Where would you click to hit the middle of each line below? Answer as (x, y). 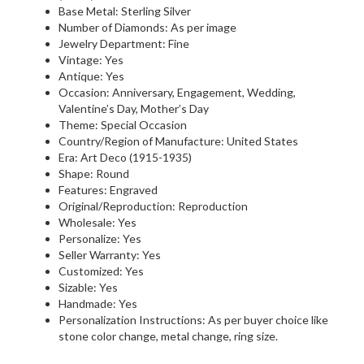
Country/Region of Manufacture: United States (178, 141)
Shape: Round (94, 173)
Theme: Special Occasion (123, 124)
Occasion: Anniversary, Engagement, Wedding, (177, 92)
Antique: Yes (91, 76)
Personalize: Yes (100, 238)
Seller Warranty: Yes (110, 254)
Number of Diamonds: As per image (147, 27)
